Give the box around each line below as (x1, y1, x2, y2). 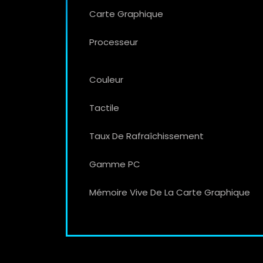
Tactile (89, 101, 119, 114)
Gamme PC (89, 157, 140, 170)
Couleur (89, 73, 123, 86)
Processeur (89, 35, 138, 48)
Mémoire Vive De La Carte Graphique (89, 186, 250, 198)
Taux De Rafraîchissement (89, 129, 204, 142)
